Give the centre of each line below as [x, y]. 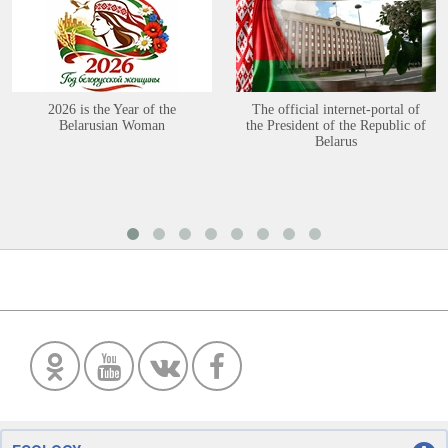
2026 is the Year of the [112, 109]
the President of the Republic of [336, 125]
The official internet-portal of [336, 109]
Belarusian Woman [112, 125]
